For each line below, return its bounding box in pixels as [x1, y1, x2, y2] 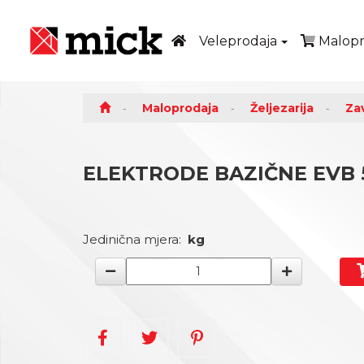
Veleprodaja [199, 32, 278, 49]
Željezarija [250, 101, 314, 115]
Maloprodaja [142, 101, 219, 115]
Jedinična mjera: [83, 232, 188, 247]
